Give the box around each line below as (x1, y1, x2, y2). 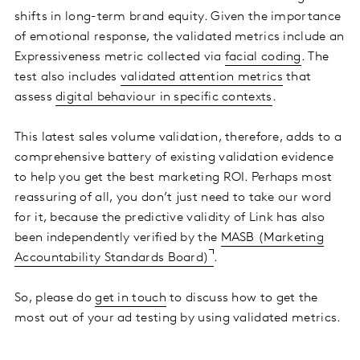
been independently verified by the (14, 231, 221, 245)
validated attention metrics (120, 71, 283, 84)
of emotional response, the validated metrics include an (14, 31, 345, 44)
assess (14, 91, 56, 104)
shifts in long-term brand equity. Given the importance (14, 10, 342, 24)
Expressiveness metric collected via (14, 51, 225, 64)
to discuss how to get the (166, 292, 318, 305)
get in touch (95, 292, 166, 305)
